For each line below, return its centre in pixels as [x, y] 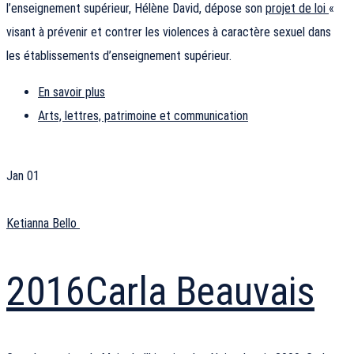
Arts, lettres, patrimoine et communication [143, 116]
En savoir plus [72, 92]
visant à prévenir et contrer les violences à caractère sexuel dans [169, 32]
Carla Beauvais [200, 291]
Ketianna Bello [43, 224]
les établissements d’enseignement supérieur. [119, 56]
